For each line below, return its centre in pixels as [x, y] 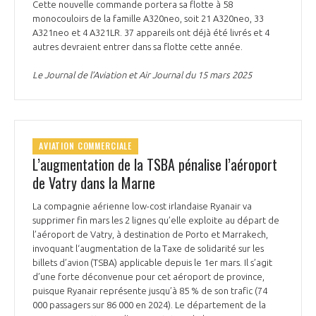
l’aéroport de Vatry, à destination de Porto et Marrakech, [150, 234]
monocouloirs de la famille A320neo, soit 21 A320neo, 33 [148, 18]
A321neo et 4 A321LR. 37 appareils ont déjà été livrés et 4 [151, 32]
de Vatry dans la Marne [94, 182]
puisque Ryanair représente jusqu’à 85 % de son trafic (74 [150, 290]
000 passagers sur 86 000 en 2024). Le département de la [149, 304]
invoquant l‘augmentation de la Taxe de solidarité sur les [148, 248]
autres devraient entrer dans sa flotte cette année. [139, 46]
